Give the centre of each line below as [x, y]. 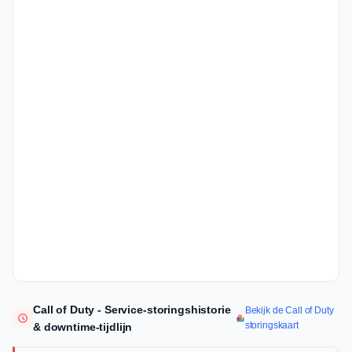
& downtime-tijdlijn [83, 327]
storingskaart [271, 326]
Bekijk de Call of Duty [289, 311]
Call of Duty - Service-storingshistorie [132, 310]
